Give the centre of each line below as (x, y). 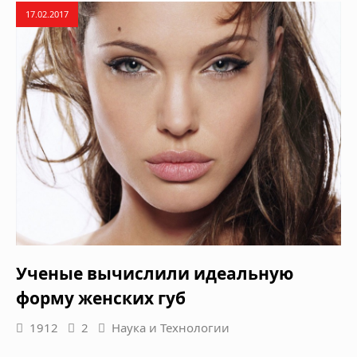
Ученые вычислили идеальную (155, 274)
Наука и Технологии (171, 328)
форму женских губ (101, 298)
